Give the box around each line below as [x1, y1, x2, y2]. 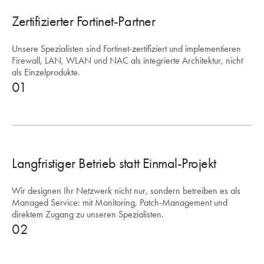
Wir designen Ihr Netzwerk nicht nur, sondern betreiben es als [12, 185, 240, 196]
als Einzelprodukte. [12, 67, 80, 78]
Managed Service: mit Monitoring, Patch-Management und [12, 197, 227, 208]
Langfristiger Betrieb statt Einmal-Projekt [12, 155, 216, 171]
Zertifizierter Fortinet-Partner [12, 13, 156, 29]
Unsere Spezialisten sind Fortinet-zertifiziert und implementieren [12, 43, 241, 54]
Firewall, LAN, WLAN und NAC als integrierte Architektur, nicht [12, 55, 243, 66]
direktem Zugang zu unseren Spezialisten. [12, 209, 164, 220]
